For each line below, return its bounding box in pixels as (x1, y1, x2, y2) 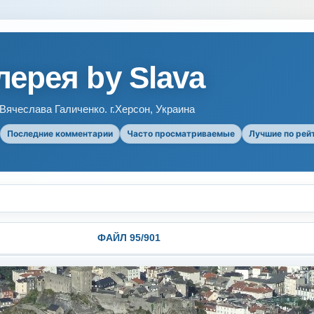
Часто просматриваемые (127, 128, 235, 139)
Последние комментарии (7, 128, 113, 139)
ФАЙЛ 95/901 (97, 232, 161, 243)
